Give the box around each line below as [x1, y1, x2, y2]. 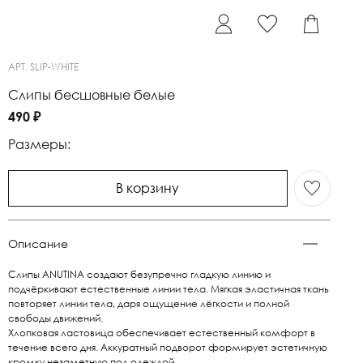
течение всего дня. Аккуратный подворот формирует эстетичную [8, 340, 328, 353]
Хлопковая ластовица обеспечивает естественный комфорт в [8, 326, 316, 339]
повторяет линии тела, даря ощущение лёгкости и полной [8, 297, 290, 310]
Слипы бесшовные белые [8, 86, 176, 103]
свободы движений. [8, 311, 104, 324]
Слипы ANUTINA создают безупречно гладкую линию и [8, 267, 271, 280]
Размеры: [8, 135, 71, 152]
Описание [8, 236, 69, 250]
